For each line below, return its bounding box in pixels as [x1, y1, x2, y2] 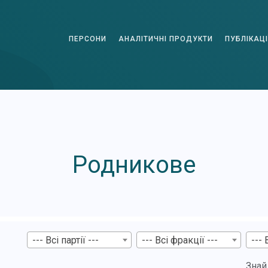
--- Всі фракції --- [141, 234, 218, 246]
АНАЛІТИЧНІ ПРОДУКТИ [118, 34, 213, 43]
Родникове [72, 151, 196, 179]
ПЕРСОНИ [69, 34, 106, 43]
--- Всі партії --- [32, 234, 99, 246]
